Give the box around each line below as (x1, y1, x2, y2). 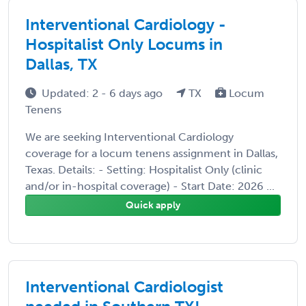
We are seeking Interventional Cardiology (25, 130, 234, 143)
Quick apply (126, 199, 180, 211)
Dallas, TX (25, 54, 98, 74)
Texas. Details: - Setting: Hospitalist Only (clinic (25, 163, 262, 176)
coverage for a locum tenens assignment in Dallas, (25, 146, 278, 160)
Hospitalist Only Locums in (25, 34, 223, 54)
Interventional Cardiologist (25, 277, 223, 296)
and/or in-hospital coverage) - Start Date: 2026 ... (25, 179, 275, 193)
